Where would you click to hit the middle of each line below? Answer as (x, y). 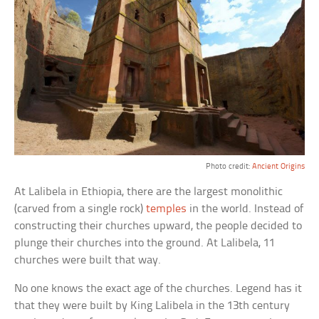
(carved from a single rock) (80, 209)
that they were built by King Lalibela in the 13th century (152, 305)
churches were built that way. (88, 260)
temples (167, 209)
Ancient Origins (278, 166)
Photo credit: (229, 166)
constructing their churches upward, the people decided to (158, 226)
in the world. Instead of (245, 209)
